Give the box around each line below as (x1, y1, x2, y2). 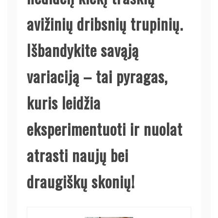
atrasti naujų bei (27, 143, 128, 166)
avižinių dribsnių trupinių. (27, 12, 183, 35)
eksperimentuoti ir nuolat (27, 117, 182, 140)
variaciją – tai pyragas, (27, 64, 168, 88)
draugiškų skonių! (27, 169, 135, 193)
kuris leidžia (27, 91, 101, 114)
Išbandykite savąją (27, 38, 139, 61)
